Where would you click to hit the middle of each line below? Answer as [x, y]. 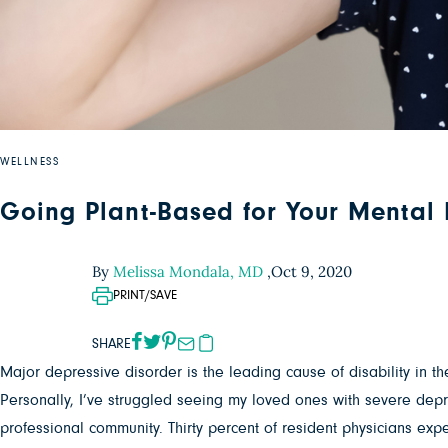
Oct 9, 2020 [311, 272]
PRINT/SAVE [145, 296]
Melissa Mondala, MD [190, 272]
